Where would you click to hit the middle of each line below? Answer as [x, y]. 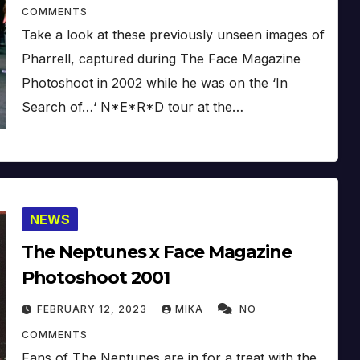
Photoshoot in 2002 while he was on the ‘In [154, 82]
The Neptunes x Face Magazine [156, 252]
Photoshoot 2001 [96, 277]
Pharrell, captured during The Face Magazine [161, 58]
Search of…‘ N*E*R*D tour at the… [132, 106]
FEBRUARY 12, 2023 [93, 309]
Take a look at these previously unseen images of [173, 34]
